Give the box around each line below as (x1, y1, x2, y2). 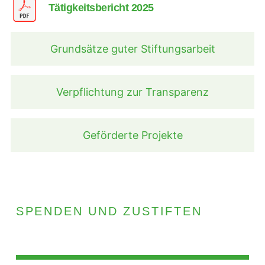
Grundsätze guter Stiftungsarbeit (50, 43, 215, 56)
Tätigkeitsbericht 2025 (48, 2, 154, 14)
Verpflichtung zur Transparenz (56, 86, 209, 99)
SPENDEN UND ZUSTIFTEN (15, 204, 202, 218)
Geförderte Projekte (82, 129, 183, 142)
